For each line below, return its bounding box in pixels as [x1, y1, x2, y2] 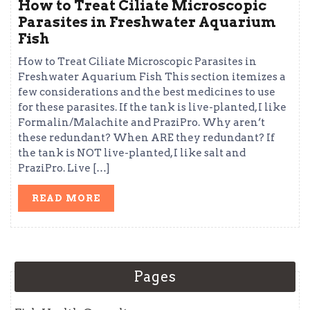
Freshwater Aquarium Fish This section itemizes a [18, 71, 286, 83]
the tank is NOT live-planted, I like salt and [18, 147, 246, 159]
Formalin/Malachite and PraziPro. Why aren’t [18, 116, 265, 129]
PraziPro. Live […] [18, 162, 110, 174]
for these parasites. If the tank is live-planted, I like [18, 101, 286, 113]
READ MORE [32, 193, 100, 203]
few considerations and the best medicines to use [18, 86, 275, 98]
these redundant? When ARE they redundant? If [18, 131, 275, 144]
